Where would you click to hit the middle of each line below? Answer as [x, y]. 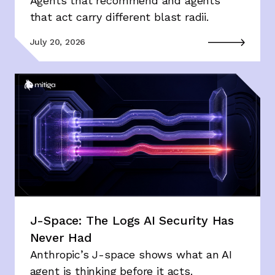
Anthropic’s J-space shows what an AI [131, 254]
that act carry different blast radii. [119, 17]
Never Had [61, 237]
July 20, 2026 [58, 41]
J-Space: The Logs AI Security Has [132, 220]
